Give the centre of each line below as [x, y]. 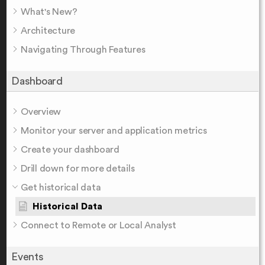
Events [28, 256]
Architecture [48, 30]
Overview [41, 112]
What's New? [49, 12]
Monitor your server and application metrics [114, 130]
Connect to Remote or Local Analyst [98, 225]
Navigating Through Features [83, 49]
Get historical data [61, 187]
